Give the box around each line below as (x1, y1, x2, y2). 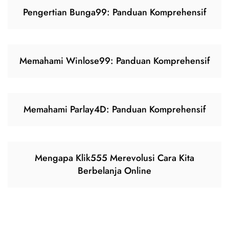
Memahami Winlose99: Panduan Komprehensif (19, 54, 210, 68)
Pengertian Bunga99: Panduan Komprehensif (22, 6, 207, 19)
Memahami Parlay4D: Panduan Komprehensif (23, 103, 206, 117)
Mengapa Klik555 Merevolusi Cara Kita (35, 151, 194, 165)
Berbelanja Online (78, 164, 151, 178)
